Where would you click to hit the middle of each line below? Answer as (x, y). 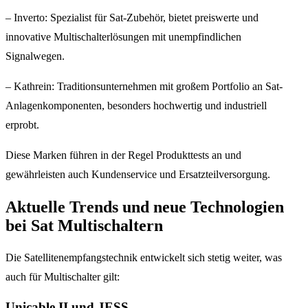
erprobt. (22, 124)
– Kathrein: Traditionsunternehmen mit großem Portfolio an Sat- (144, 86)
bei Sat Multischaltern (84, 225)
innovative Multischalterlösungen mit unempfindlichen (123, 36)
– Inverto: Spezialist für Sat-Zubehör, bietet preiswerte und (132, 17)
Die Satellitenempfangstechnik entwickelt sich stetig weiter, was (144, 258)
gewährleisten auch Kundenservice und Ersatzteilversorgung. (138, 174)
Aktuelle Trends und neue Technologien (145, 207)
